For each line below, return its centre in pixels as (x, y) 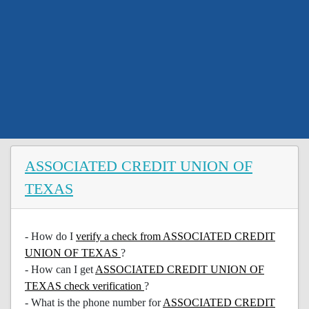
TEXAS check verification (84, 286)
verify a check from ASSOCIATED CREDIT (176, 236)
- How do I (50, 236)
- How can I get (60, 269)
